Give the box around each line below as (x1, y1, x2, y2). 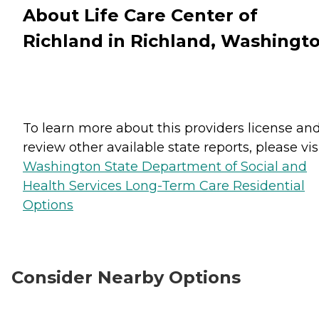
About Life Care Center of (23, 4, 258, 26)
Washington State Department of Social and (23, 158, 307, 174)
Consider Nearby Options (11, 266, 241, 288)
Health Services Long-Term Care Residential (23, 177, 305, 194)
